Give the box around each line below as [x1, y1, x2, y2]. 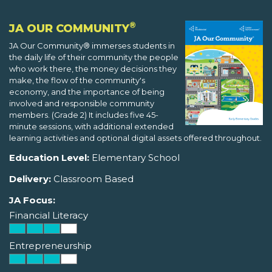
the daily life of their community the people [9, 52, 178, 63]
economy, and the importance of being [9, 87, 165, 97]
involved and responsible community [9, 98, 154, 109]
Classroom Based [51, 173, 134, 185]
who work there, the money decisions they [9, 64, 177, 74]
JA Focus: [9, 194, 55, 206]
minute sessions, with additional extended [9, 121, 174, 132]
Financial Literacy [9, 209, 88, 222]
